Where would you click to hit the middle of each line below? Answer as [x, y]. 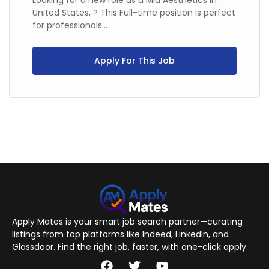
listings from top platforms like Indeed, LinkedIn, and [120, 234]
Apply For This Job [134, 61]
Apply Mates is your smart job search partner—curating [127, 222]
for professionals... [70, 25]
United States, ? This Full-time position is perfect [134, 13]
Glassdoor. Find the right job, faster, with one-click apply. [130, 247]
